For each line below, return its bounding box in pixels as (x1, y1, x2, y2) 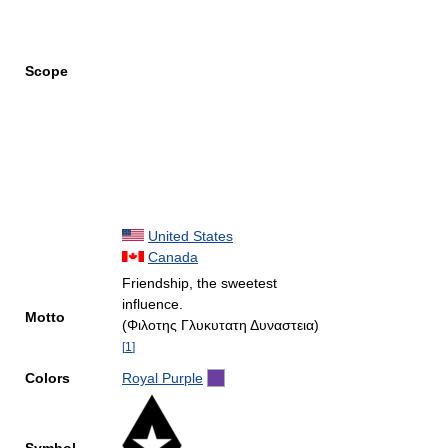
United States (148, 228, 233, 244)
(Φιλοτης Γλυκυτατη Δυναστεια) (122, 317, 319, 333)
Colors (25, 370, 70, 386)
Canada (148, 249, 198, 265)
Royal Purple (122, 370, 203, 386)
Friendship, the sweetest (122, 275, 277, 291)
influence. (122, 296, 183, 312)
